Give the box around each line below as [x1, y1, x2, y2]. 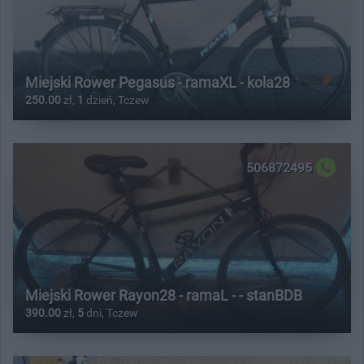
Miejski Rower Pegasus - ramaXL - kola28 [25, 73, 290, 91]
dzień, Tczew [84, 93, 149, 106]
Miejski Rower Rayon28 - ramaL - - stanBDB [25, 286, 302, 304]
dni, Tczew [84, 305, 138, 319]
